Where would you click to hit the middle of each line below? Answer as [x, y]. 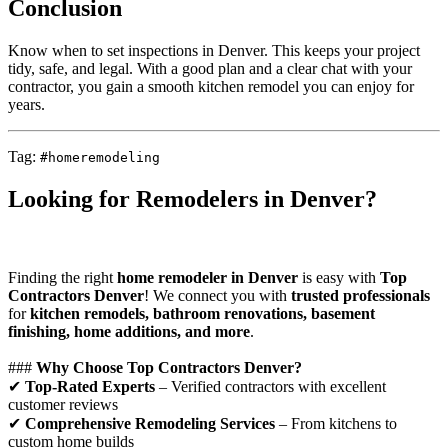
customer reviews [63, 405]
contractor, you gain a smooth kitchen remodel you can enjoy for [211, 87]
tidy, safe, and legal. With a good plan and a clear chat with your [210, 69]
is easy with [339, 278]
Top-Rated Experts [90, 387]
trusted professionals [360, 296]
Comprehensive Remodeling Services [150, 424]
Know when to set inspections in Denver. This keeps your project [214, 51]
